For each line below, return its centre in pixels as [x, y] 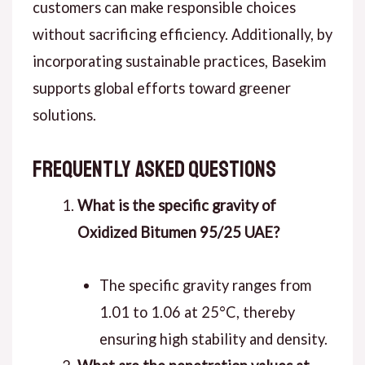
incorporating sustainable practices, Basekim [179, 61]
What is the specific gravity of [176, 205]
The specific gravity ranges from [205, 285]
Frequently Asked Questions [154, 169]
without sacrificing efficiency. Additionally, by [182, 34]
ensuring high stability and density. [213, 339]
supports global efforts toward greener [161, 88]
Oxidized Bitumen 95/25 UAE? [178, 232]
